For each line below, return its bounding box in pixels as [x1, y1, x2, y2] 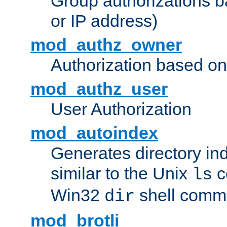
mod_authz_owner [30, 35, 182, 55]
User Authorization [51, 99, 192, 119]
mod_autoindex [30, 123, 158, 143]
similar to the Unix [51, 164, 192, 183]
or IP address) [51, 11, 158, 31]
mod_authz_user [30, 79, 168, 99]
